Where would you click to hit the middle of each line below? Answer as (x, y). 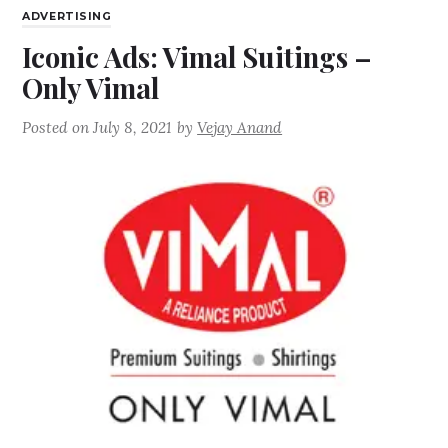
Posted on (58, 128)
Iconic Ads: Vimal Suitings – (197, 57)
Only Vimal (91, 88)
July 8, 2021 (132, 128)
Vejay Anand (240, 128)
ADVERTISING (67, 17)
